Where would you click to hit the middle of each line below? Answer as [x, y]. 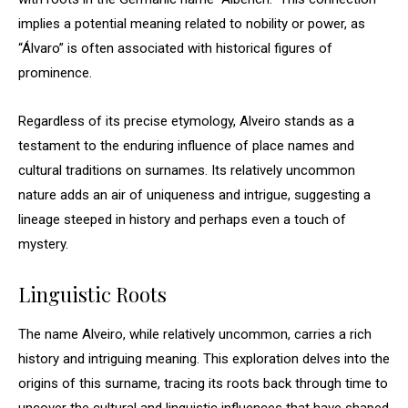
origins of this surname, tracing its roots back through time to [203, 383]
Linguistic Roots [92, 294]
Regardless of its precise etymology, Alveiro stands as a [186, 121]
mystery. [43, 244]
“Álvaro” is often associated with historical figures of [175, 48]
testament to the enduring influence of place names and [186, 146]
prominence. [55, 73]
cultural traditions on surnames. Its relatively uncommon [187, 170]
